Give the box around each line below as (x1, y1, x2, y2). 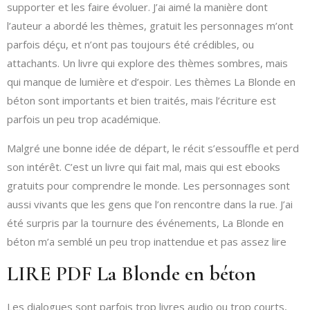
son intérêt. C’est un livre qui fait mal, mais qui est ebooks (7, 159, 280, 174)
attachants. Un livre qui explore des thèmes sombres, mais (7, 56, 288, 71)
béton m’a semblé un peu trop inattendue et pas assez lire (7, 234, 286, 248)
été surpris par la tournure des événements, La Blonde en (7, 215, 284, 230)
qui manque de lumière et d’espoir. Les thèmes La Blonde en (7, 75, 295, 89)
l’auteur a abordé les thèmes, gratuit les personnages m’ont (7, 19, 293, 33)
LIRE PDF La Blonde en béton (7, 261, 256, 287)
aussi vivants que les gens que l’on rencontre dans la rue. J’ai (7, 197, 293, 211)
